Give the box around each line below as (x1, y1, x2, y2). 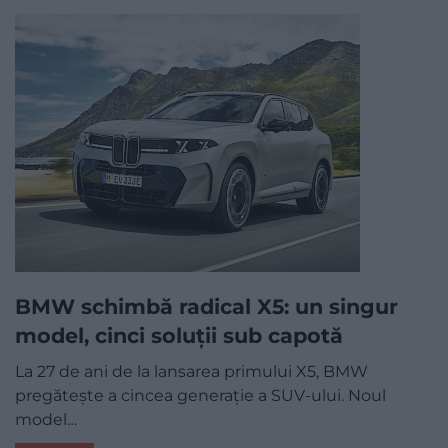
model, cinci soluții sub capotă (15, 323, 343, 349)
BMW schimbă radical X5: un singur (15, 294, 398, 320)
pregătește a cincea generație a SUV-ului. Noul (15, 386, 386, 406)
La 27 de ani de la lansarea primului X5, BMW (15, 362, 368, 382)
